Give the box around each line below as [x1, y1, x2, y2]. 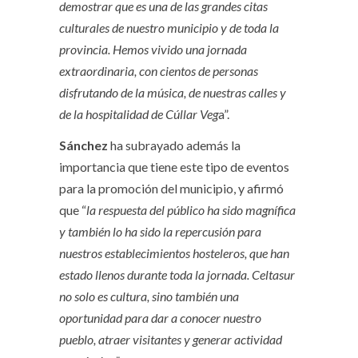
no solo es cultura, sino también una [59, 288, 239, 304]
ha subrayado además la [108, 137, 241, 153]
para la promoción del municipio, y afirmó [59, 181, 284, 197]
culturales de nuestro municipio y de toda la [59, 20, 279, 36]
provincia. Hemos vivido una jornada [59, 42, 247, 58]
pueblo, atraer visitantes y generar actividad [59, 332, 282, 348]
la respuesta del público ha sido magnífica [86, 202, 296, 218]
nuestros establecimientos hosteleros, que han [59, 245, 289, 261]
